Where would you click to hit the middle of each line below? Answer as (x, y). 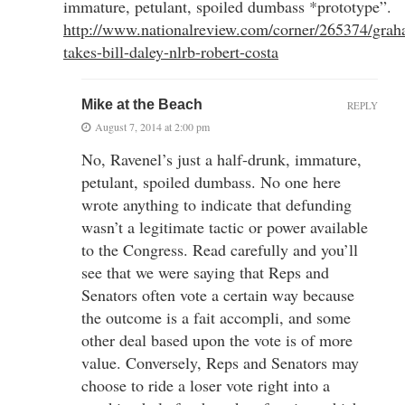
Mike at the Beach (142, 104)
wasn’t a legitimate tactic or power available (225, 226)
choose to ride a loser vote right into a (206, 385)
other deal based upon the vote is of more (217, 339)
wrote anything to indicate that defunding (217, 204)
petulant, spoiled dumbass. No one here (211, 181)
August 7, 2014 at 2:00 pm (152, 126)
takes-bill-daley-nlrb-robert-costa (171, 51)
